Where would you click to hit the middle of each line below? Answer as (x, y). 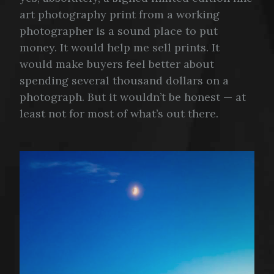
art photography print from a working (120, 15)
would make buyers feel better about (117, 64)
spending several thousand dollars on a (124, 81)
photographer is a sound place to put (119, 31)
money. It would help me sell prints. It (120, 48)
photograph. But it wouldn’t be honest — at (133, 97)
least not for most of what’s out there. (119, 114)
